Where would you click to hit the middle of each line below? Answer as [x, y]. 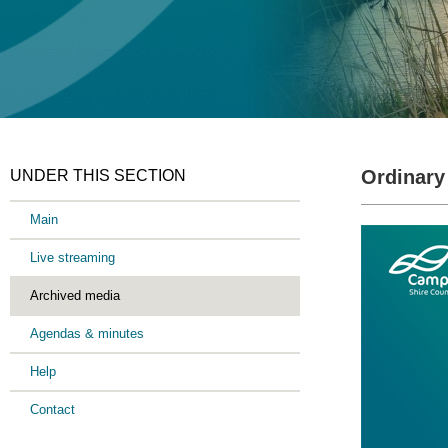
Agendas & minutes [87, 333]
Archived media [75, 295]
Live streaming [73, 257]
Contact [53, 409]
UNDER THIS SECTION [98, 175]
